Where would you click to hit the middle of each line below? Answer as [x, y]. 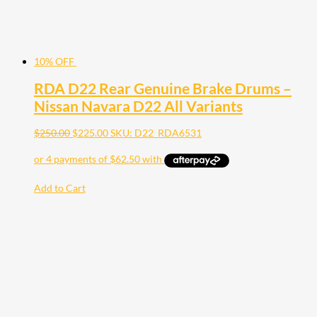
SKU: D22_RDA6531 [156, 133]
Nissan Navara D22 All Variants [138, 106]
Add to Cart [60, 188]
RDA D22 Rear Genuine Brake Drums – [163, 88]
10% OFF [54, 61]
